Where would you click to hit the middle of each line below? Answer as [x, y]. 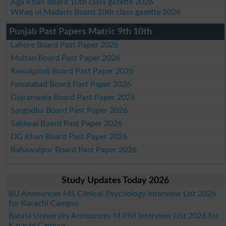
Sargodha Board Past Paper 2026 [69, 110]
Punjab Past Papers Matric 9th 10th [80, 32]
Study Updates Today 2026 [116, 180]
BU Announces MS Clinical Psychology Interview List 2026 [112, 193]
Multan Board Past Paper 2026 [66, 58]
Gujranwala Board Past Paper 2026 [73, 97]
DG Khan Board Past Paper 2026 [69, 136]
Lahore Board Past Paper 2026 [65, 45]
